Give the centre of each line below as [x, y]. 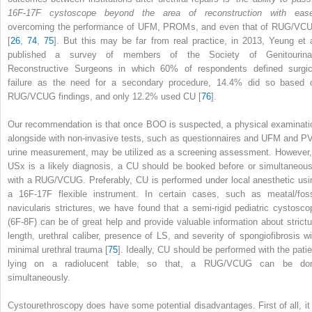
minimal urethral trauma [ [58, 249]
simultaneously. [39, 277]
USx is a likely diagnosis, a [67, 166]
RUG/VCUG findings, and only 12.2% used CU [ [104, 96]
